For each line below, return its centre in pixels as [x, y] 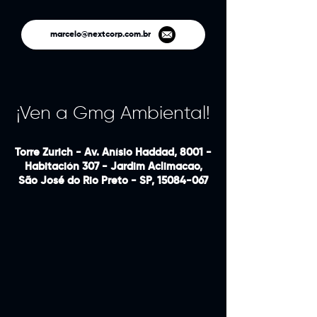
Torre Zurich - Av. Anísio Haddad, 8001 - [113, 152]
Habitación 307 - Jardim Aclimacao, [113, 167]
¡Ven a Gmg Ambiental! [113, 114]
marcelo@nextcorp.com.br [100, 34]
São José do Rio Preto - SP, [88, 181]
